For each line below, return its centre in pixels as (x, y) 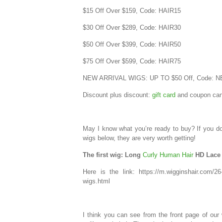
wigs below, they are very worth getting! (139, 138)
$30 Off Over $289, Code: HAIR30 (132, 28)
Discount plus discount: (117, 95)
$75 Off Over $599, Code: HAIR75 (132, 61)
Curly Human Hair (168, 155)
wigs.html (96, 181)
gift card (164, 95)
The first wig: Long (113, 155)
